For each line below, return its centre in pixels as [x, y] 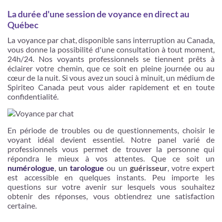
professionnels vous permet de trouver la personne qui [111, 149]
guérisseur [148, 167]
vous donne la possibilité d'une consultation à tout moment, [111, 49]
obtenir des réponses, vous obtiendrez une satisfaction [111, 196]
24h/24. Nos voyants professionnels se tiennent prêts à [111, 58]
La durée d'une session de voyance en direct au [98, 14]
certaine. [22, 205]
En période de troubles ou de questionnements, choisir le [111, 130]
